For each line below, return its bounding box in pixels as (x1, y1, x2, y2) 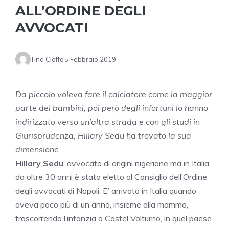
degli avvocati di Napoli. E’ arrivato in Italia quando (15, 186, 196, 196)
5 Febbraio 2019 (64, 55, 116, 63)
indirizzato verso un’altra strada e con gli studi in (15, 117, 200, 127)
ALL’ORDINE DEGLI (15, 3, 146, 19)
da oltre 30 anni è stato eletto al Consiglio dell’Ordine (15, 172, 207, 182)
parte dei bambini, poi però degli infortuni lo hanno (15, 103, 208, 113)
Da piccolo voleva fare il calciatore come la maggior (15, 89, 212, 100)
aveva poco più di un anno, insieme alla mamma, (15, 199, 188, 210)
